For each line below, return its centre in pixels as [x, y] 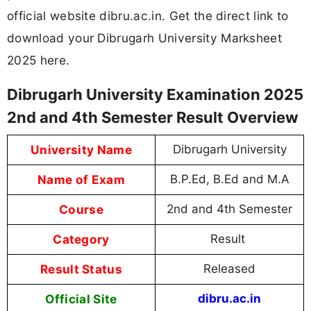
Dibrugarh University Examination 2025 [155, 95]
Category [81, 239]
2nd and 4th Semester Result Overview [153, 118]
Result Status [81, 269]
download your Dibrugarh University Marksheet [145, 37]
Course [81, 210]
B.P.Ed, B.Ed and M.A [229, 179]
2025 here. [39, 60]
